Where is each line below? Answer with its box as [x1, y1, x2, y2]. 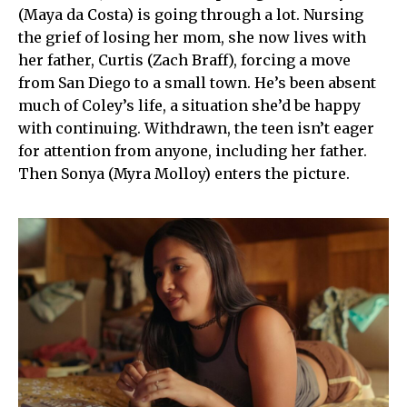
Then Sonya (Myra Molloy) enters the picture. [18, 164, 350, 184]
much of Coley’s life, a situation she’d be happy [18, 96, 361, 115]
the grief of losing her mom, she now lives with [18, 28, 366, 47]
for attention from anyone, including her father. [18, 142, 367, 161]
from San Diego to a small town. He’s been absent [18, 74, 376, 93]
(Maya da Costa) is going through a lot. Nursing [18, 5, 363, 25]
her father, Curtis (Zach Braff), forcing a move [18, 51, 351, 70]
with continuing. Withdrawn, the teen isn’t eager [18, 119, 374, 138]
